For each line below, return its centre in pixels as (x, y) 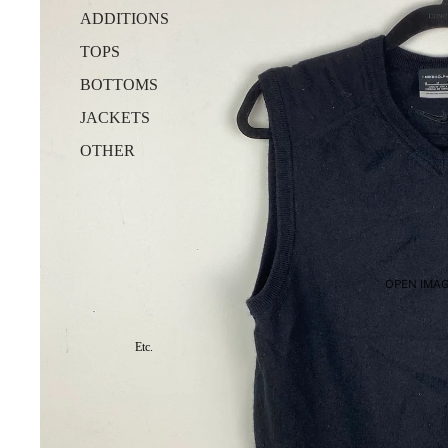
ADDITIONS (124, 19)
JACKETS (115, 118)
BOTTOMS (119, 85)
